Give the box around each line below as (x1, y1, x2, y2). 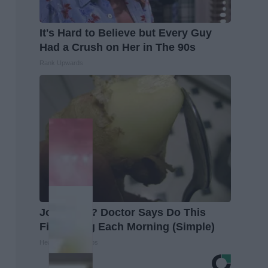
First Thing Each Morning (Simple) (39, 221, 215, 233)
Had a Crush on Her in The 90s (39, 41, 196, 54)
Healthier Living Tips (39, 239, 98, 246)
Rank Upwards (39, 59, 83, 67)
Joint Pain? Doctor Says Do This (39, 206, 206, 219)
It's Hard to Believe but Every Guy (39, 27, 212, 39)
